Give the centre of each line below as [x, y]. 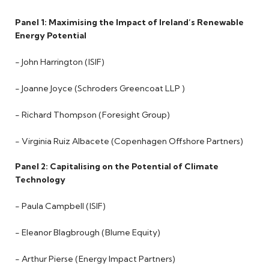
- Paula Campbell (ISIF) [60, 206]
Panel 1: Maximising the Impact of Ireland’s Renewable [129, 23]
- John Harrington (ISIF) [60, 62]
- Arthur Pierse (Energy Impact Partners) [95, 259]
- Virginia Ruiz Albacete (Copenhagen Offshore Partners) [129, 141]
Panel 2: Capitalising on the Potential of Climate [117, 167]
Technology [40, 180]
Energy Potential [51, 36]
